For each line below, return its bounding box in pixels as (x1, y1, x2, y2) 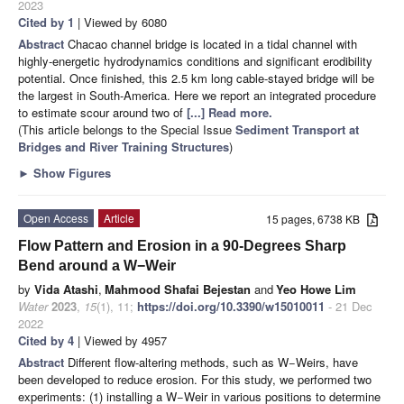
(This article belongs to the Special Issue (18, 120, 235, 138)
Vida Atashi (34, 280, 98, 298)
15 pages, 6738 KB (266, 210, 368, 226)
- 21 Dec (325, 297, 372, 315)
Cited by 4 (18, 331, 74, 349)
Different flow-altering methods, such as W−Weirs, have (68, 353, 358, 371)
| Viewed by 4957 (74, 331, 167, 349)
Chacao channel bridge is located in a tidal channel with (68, 34, 357, 52)
